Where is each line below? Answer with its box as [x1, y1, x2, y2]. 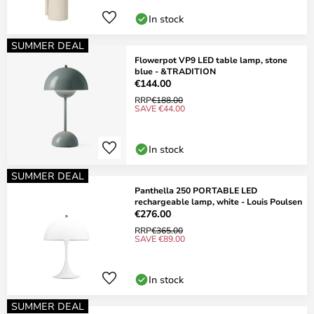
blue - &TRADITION [135, 65, 216, 76]
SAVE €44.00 [135, 102, 185, 114]
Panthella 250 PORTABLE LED [135, 184, 257, 196]
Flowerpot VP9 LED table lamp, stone [135, 54, 287, 65]
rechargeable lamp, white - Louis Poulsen [135, 196, 302, 207]
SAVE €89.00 [135, 233, 185, 244]
